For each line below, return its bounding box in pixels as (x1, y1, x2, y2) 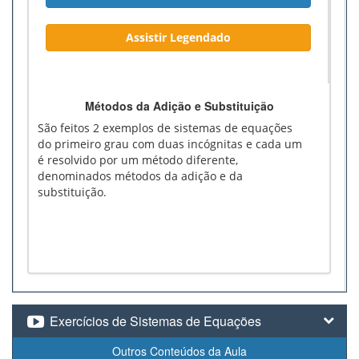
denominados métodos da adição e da (38, 167, 243, 184)
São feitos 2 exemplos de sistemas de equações (38, 119, 292, 135)
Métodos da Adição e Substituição (84, 97, 274, 114)
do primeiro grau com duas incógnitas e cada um (38, 135, 302, 151)
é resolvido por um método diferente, (38, 151, 238, 167)
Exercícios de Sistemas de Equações (46, 311, 262, 330)
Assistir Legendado (126, 29, 231, 45)
